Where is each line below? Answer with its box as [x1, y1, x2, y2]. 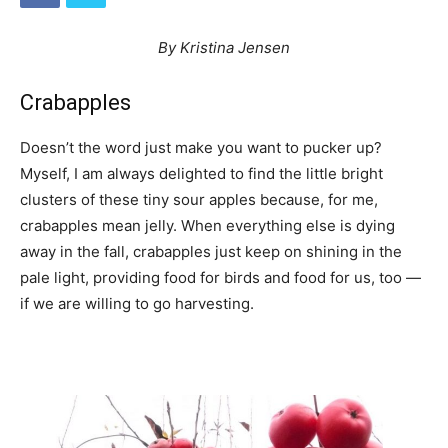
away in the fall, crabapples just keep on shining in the [20, 241, 402, 261]
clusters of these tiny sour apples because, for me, [20, 189, 378, 209]
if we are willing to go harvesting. [20, 293, 254, 313]
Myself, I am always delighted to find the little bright [20, 163, 383, 183]
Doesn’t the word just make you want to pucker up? [20, 137, 382, 157]
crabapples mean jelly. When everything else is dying [20, 215, 395, 235]
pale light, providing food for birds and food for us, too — [20, 267, 421, 287]
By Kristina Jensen [158, 37, 290, 57]
